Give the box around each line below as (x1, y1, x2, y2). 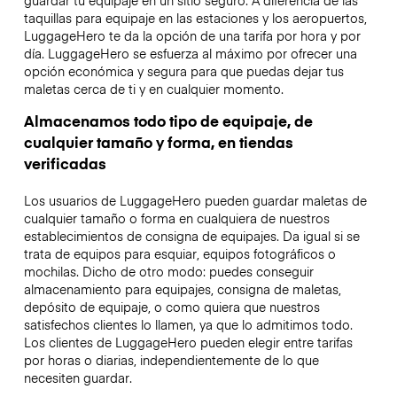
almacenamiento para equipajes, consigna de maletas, (23, 280, 341, 299)
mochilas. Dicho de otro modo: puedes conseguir (23, 262, 314, 281)
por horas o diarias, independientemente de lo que (23, 351, 319, 370)
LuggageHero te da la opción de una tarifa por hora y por (23, 26, 361, 44)
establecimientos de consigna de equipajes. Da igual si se (23, 227, 360, 245)
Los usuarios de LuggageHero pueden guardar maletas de (23, 191, 367, 210)
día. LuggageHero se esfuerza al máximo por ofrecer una (23, 43, 357, 62)
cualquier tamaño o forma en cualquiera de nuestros (23, 209, 330, 228)
